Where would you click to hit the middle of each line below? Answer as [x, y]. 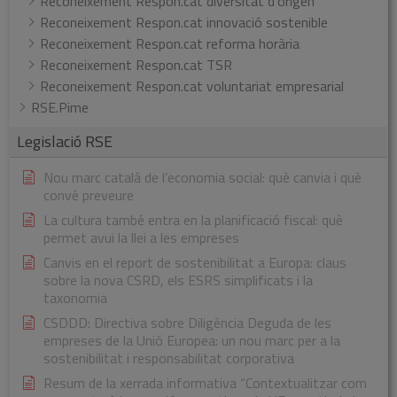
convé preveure [89, 195]
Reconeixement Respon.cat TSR [136, 65]
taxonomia [75, 298]
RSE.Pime [60, 108]
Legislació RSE [65, 142]
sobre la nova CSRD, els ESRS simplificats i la [178, 280]
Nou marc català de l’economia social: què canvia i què [202, 178]
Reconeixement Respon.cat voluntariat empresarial [192, 86]
